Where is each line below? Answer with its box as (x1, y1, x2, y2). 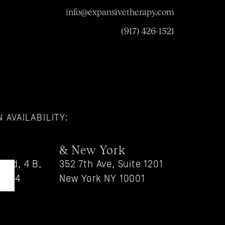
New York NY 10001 (59, 173, 145, 184)
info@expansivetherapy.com (65, 7, 175, 17)
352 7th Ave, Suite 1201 (59, 158, 163, 170)
